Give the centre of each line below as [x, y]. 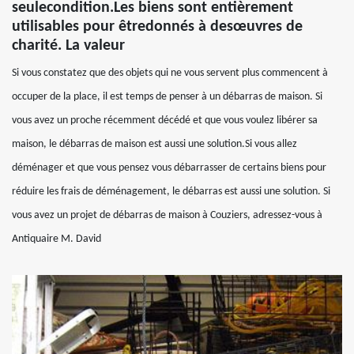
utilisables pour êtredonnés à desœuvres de [157, 27]
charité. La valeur [68, 46]
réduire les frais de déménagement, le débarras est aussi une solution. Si [171, 192]
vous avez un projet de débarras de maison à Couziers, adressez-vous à [167, 216]
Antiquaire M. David [56, 239]
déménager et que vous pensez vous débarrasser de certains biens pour [169, 168]
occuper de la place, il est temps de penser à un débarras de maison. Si [167, 97]
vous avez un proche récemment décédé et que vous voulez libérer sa [165, 121]
